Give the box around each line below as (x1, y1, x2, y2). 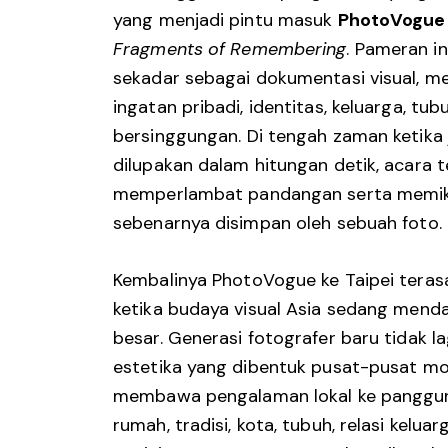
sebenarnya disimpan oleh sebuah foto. (113, 210, 442, 235)
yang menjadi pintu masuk (113, 7, 338, 32)
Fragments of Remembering (113, 36, 347, 61)
